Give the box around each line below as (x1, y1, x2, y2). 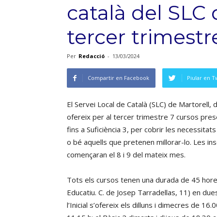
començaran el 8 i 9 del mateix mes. (67, 150, 186, 159)
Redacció (78, 52, 105, 60)
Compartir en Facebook (88, 74, 149, 81)
